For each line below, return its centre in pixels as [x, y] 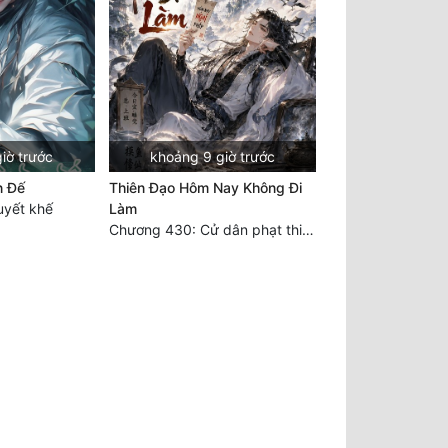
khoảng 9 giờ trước [212, 156]
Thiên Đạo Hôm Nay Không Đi [205, 187]
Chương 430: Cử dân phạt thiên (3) [307, 229]
